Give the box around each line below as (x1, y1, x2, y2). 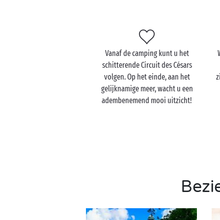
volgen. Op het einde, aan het (104, 72, 190, 82)
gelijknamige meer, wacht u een (101, 84, 193, 93)
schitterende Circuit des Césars (102, 60, 192, 70)
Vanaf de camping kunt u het (105, 49, 189, 58)
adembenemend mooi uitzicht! (102, 96, 192, 105)
